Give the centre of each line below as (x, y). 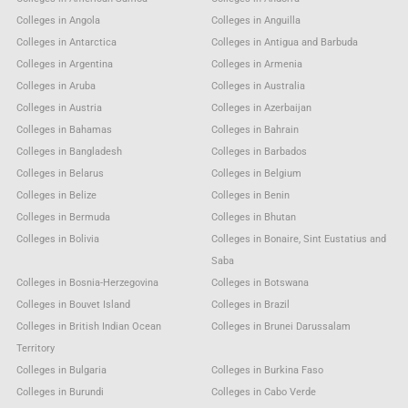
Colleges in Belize (56, 195)
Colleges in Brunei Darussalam (281, 326)
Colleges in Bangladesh (69, 151)
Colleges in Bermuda (63, 217)
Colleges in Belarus (60, 173)
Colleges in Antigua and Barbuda (285, 42)
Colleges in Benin (251, 195)
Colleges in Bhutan (254, 217)
